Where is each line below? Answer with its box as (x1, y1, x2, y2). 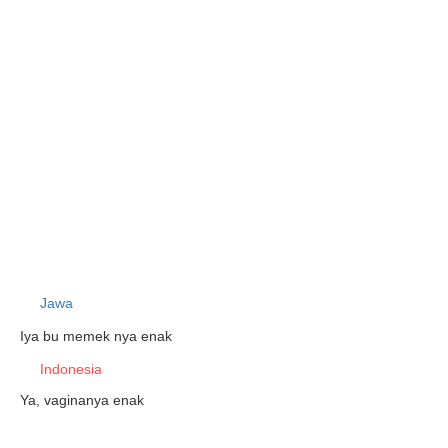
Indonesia (40, 361, 102, 377)
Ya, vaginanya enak (20, 392, 144, 408)
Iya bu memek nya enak (20, 328, 172, 344)
